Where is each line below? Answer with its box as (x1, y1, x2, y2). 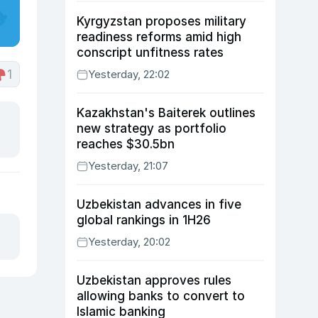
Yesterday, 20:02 (88, 235, 170, 248)
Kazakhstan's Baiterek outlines (77, 106, 256, 120)
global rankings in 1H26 (77, 213, 211, 227)
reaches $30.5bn (77, 137, 175, 151)
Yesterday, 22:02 (88, 67, 170, 81)
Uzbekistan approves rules (77, 273, 231, 287)
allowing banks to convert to (77, 289, 245, 303)
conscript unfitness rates (77, 45, 224, 60)
